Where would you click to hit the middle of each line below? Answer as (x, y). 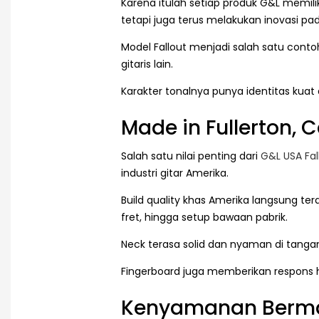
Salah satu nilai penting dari (191, 156)
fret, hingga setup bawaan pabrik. (204, 218)
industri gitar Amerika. (175, 173)
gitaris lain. (147, 64)
